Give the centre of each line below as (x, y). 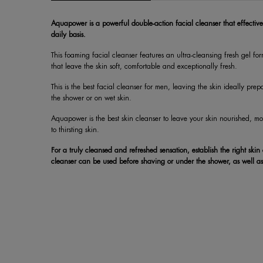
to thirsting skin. (75, 129)
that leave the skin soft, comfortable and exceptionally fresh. (144, 66)
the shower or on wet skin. (91, 98)
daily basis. (68, 34)
